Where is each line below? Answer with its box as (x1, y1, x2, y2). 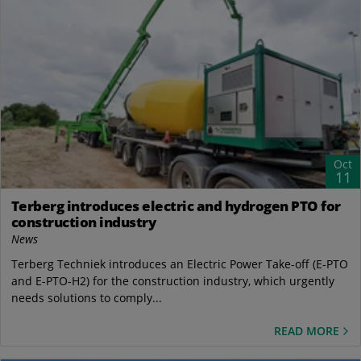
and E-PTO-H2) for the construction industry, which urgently (10, 273, 334, 289)
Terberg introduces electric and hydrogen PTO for (10, 197, 341, 216)
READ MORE (274, 322, 339, 338)
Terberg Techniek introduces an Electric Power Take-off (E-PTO (10, 256, 348, 272)
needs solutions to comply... (10, 290, 162, 306)
